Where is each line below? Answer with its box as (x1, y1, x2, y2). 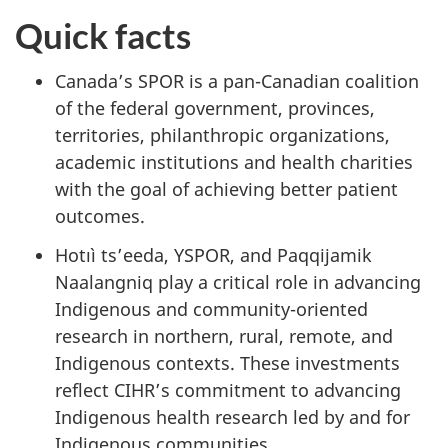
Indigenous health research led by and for (55, 404, 410, 429)
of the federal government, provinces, (55, 96, 375, 121)
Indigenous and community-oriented (55, 296, 368, 321)
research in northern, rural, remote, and (55, 323, 393, 348)
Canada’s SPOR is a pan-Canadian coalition (55, 69, 419, 94)
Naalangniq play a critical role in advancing (55, 269, 421, 294)
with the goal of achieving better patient (55, 177, 398, 202)
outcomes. (55, 204, 145, 229)
